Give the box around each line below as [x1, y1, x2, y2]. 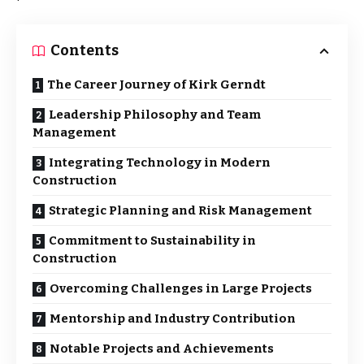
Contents [50, 41, 119, 59]
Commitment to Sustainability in [49, 233, 256, 248]
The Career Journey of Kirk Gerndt [47, 77, 266, 92]
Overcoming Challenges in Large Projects [50, 281, 312, 296]
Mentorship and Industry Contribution [50, 311, 296, 326]
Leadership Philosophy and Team [49, 107, 261, 122]
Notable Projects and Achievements [50, 341, 274, 356]
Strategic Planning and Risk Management [49, 203, 312, 218]
